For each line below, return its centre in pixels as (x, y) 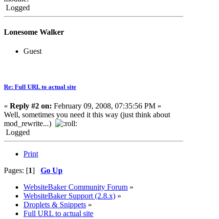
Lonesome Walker (34, 32)
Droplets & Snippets (55, 205)
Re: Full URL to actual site (40, 87)
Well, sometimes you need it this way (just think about (87, 115)
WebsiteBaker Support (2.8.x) (69, 196)
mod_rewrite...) (30, 124)
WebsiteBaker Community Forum (76, 187)
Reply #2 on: (31, 106)
